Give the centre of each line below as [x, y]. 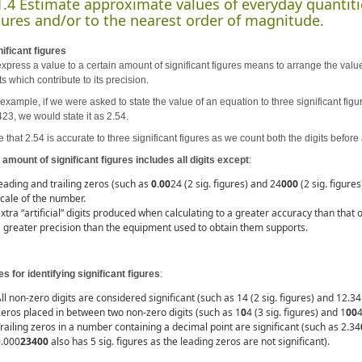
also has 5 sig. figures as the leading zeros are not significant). [189, 342]
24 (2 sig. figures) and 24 [226, 184]
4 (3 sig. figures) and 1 [296, 313]
